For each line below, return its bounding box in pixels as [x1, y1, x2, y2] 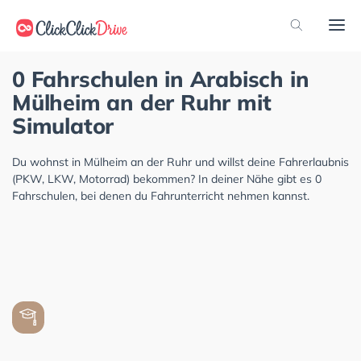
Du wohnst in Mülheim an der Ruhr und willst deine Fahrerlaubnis [12, 155, 349, 169]
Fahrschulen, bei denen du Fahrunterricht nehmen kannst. [12, 189, 309, 203]
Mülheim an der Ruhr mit [12, 89, 272, 116]
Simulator [12, 112, 114, 139]
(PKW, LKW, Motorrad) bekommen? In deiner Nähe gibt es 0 [12, 172, 322, 186]
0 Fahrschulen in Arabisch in [12, 65, 309, 93]
